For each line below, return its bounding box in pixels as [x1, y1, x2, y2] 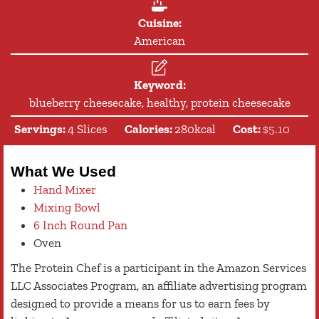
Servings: [14, 121, 68, 136]
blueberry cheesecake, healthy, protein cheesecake [28, 95, 291, 110]
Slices [77, 121, 108, 136]
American [134, 33, 185, 48]
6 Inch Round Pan [33, 218, 127, 233]
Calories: [124, 121, 174, 136]
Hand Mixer [33, 182, 96, 197]
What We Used [11, 163, 116, 180]
